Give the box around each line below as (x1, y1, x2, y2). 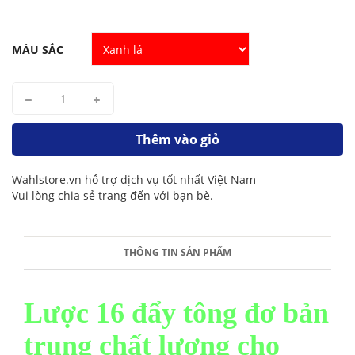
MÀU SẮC (12, 42, 63, 57)
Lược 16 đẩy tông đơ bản (24, 297, 329, 329)
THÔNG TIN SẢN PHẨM (124, 246, 231, 259)
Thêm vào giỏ (136, 131, 219, 148)
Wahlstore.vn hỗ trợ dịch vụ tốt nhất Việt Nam (12, 172, 256, 187)
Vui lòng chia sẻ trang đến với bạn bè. (12, 188, 213, 203)
